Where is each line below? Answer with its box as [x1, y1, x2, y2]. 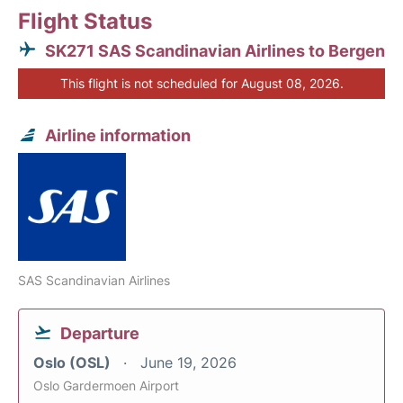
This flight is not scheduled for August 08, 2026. [59, 75, 344, 91]
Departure [60, 323, 139, 343]
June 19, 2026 [140, 353, 237, 372]
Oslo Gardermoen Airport [33, 377, 179, 393]
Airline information [45, 125, 191, 145]
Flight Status [18, 7, 152, 34]
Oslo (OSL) [33, 353, 114, 372]
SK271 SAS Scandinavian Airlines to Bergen [45, 40, 385, 60]
